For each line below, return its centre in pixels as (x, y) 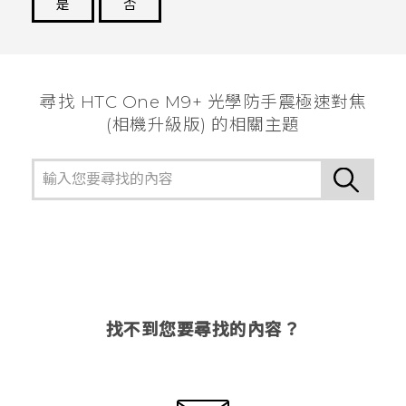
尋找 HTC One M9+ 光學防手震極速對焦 (203, 101)
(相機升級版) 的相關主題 (203, 124)
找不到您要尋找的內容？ (203, 329)
